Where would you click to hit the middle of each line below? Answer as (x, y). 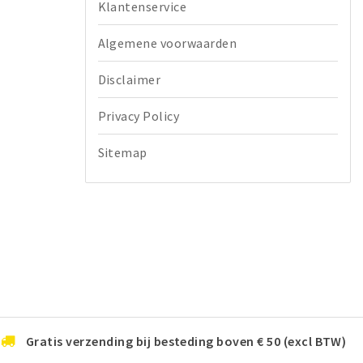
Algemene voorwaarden (167, 43)
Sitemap (122, 152)
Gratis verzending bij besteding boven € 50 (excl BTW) (186, 341)
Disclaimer (129, 79)
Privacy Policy (139, 115)
